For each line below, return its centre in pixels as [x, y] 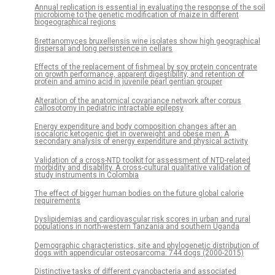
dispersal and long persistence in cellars [103, 48]
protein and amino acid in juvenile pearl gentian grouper [128, 82]
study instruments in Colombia [87, 175]
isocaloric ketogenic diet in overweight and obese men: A [132, 134]
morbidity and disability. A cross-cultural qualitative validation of [142, 167]
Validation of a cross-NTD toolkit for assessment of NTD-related [142, 160]
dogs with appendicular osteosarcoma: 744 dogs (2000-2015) [139, 253]
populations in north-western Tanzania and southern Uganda [137, 227]
